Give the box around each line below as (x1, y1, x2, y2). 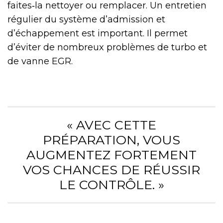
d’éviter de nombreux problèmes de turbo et (7, 42, 207, 53)
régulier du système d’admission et (7, 14, 165, 25)
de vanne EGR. (7, 56, 73, 67)
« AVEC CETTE (67, 117, 156, 133)
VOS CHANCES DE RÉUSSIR (23, 162, 200, 178)
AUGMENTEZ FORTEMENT (26, 147, 197, 163)
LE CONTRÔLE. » (59, 177, 164, 193)
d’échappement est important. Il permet (7, 28, 188, 39)
